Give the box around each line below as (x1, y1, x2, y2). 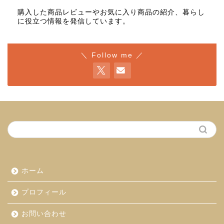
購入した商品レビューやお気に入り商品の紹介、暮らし (17, 8, 205, 16)
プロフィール (21, 188, 66, 196)
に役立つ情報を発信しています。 (17, 17, 130, 25)
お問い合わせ (21, 210, 66, 218)
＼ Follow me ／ (80, 51, 144, 59)
